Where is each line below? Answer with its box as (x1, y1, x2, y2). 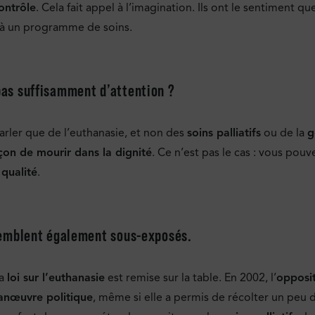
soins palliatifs (187, 125, 261, 140)
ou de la (261, 125, 307, 140)
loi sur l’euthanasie (7, 271, 105, 285)
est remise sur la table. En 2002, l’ (105, 271, 276, 285)
